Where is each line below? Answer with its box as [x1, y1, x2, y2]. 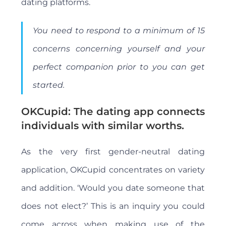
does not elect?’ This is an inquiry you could [21, 201, 205, 211]
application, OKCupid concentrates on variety [21, 165, 205, 175]
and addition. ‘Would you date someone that [21, 183, 205, 193]
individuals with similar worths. [21, 120, 185, 132]
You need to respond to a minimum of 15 [33, 26, 205, 36]
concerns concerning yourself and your [33, 44, 205, 54]
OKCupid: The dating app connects [21, 105, 205, 118]
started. [33, 80, 65, 90]
